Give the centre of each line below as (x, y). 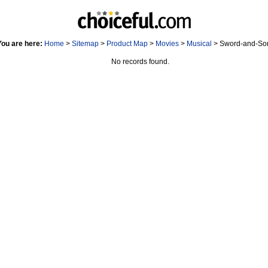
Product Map (127, 44)
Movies (167, 44)
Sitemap (85, 44)
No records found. (140, 62)
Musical (199, 44)
